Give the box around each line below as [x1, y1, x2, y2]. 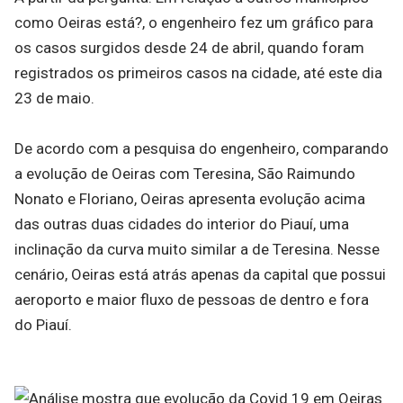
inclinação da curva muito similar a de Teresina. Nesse [14, 240, 380, 258]
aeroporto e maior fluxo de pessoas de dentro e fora [14, 291, 369, 309]
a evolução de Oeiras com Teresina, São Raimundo [14, 165, 355, 183]
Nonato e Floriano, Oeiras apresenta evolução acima [14, 190, 365, 208]
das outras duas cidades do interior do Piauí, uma [14, 215, 349, 233]
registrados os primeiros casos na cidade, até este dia [14, 64, 382, 82]
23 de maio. [14, 89, 94, 107]
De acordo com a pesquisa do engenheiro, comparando [14, 139, 389, 157]
